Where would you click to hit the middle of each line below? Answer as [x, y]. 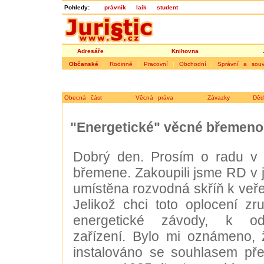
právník [115, 7]
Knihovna [185, 51]
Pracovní [156, 64]
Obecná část [83, 98]
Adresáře [90, 51]
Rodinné [121, 64]
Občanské [84, 64]
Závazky [219, 98]
